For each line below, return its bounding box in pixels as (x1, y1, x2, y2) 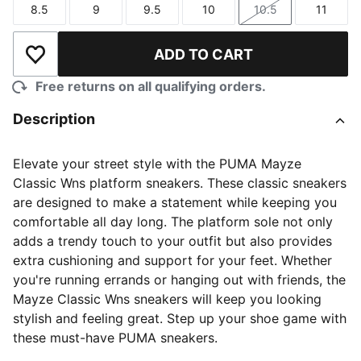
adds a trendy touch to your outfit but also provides (13, 233, 332, 249)
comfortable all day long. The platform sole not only (13, 214, 333, 230)
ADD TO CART (153, 45, 253, 63)
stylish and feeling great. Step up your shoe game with (13, 310, 346, 326)
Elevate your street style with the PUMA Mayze (13, 156, 301, 172)
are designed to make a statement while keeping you (13, 194, 337, 210)
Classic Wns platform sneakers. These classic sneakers (13, 175, 346, 191)
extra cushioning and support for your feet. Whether (13, 252, 332, 268)
